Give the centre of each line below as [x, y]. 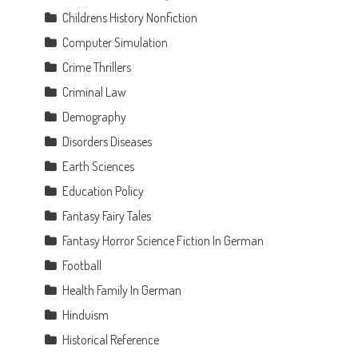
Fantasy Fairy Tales [107, 215]
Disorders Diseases [107, 141]
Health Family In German [122, 290]
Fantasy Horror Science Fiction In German [163, 240]
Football [82, 265]
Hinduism [86, 314]
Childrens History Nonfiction [130, 17]
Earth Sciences [99, 166]
